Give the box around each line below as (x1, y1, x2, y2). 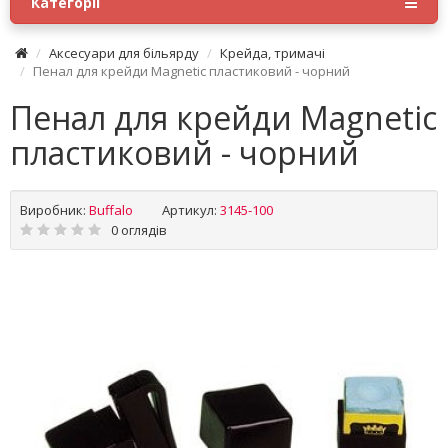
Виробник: (20, 201, 86, 219)
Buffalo (89, 201, 133, 219)
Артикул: (162, 201, 217, 219)
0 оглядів (111, 221, 167, 239)
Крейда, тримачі (220, 44, 325, 62)
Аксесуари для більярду (49, 44, 199, 62)
